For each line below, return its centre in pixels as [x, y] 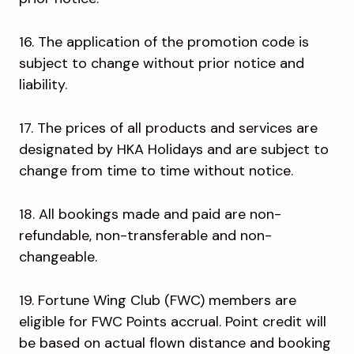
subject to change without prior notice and [162, 64]
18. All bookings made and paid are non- [150, 215]
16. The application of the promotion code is [164, 42]
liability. [45, 85]
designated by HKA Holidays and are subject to [174, 150]
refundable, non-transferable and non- [145, 236]
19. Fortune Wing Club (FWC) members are [158, 301]
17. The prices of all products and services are [168, 128]
